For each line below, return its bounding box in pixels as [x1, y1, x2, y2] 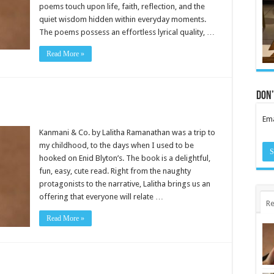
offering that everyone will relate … [39, 192, 163, 201]
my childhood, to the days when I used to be [39, 141, 194, 150]
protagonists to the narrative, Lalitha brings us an [39, 179, 210, 188]
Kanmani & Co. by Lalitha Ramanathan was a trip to [39, 128, 215, 137]
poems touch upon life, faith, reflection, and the [39, 2, 205, 11]
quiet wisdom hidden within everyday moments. [39, 15, 206, 24]
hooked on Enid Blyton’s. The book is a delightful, [39, 154, 210, 163]
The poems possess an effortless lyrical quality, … [39, 28, 215, 37]
